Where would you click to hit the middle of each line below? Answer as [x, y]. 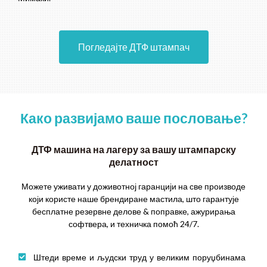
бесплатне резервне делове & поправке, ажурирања [133, 211]
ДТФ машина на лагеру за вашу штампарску [133, 149]
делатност [133, 162]
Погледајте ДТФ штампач [133, 46]
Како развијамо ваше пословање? [133, 118]
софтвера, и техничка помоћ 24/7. [133, 223]
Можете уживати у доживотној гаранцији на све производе [133, 186]
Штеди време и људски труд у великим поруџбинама [139, 257]
